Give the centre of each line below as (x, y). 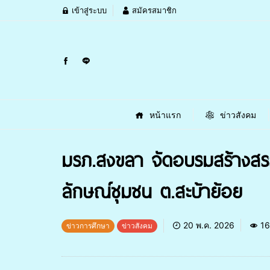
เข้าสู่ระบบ (88, 10)
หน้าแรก (165, 115)
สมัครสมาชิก (153, 10)
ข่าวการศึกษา (88, 226)
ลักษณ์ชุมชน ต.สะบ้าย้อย (152, 191)
